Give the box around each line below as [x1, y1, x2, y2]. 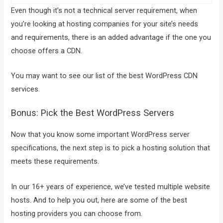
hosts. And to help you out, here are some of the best [11, 195, 188, 205]
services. [11, 85, 40, 94]
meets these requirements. [11, 157, 100, 166]
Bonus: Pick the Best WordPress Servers [11, 108, 175, 118]
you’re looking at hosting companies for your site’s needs [11, 19, 199, 28]
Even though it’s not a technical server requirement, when [11, 5, 198, 15]
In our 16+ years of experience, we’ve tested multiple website [11, 182, 211, 191]
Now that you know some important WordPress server [11, 130, 190, 139]
